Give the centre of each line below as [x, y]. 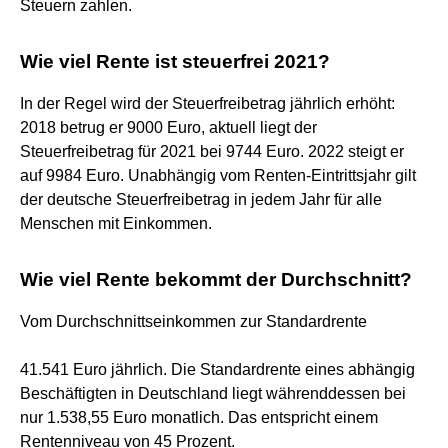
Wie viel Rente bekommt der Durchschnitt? [216, 279]
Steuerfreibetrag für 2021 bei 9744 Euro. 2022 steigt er [212, 151]
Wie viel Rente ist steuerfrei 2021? [175, 61]
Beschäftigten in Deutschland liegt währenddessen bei [213, 393]
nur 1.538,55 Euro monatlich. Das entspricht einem [199, 417]
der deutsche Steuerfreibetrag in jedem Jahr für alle [201, 199]
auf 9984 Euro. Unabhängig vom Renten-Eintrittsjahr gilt [218, 175]
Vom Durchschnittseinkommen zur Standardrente [193, 321]
